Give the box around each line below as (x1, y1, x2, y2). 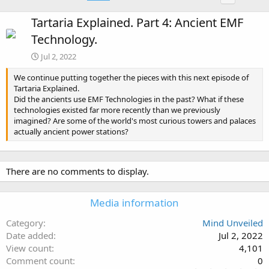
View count (6, 241, 52, 254)
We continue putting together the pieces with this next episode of (14, 71, 249, 83)
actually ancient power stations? (14, 125, 128, 137)
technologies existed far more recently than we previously (14, 104, 220, 115)
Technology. (31, 31, 97, 47)
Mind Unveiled (202, 216, 263, 229)
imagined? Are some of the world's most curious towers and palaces (14, 115, 256, 126)
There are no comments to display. (6, 165, 149, 177)
